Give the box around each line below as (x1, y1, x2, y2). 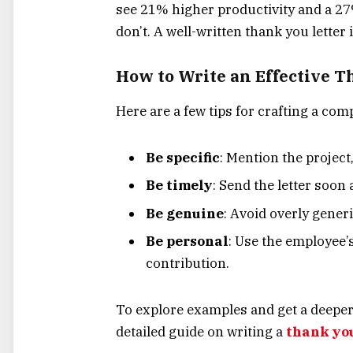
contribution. (146, 255, 229, 273)
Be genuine (146, 204, 224, 222)
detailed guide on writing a (116, 322, 283, 340)
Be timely (146, 176, 213, 195)
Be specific (146, 148, 220, 166)
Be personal (146, 232, 229, 251)
